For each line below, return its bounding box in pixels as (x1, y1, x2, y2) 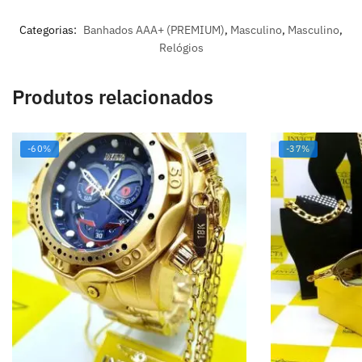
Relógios (158, 40, 204, 55)
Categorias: (19, 22, 79, 37)
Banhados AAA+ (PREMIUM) (83, 22, 225, 37)
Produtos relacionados (12, 83, 213, 110)
